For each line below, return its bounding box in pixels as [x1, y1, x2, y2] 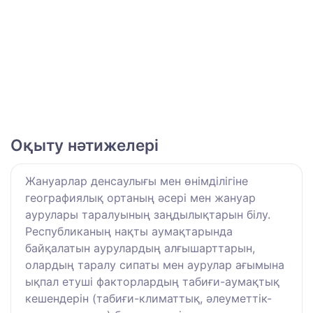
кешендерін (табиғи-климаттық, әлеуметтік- [25, 291, 272, 306]
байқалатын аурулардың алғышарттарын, [25, 241, 255, 256]
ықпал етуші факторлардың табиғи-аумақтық [25, 275, 279, 289]
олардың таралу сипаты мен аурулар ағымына [25, 258, 284, 272]
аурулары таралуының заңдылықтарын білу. [25, 208, 270, 222]
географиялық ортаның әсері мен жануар [25, 191, 256, 205]
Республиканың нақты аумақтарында [25, 224, 233, 239]
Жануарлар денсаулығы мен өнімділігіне [25, 174, 248, 189]
